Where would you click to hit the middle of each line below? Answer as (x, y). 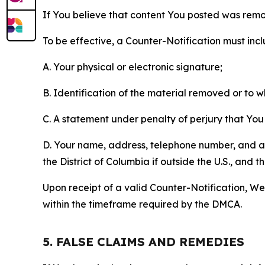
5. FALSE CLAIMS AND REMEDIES (143, 242)
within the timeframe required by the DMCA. (142, 204)
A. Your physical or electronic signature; (132, 67)
